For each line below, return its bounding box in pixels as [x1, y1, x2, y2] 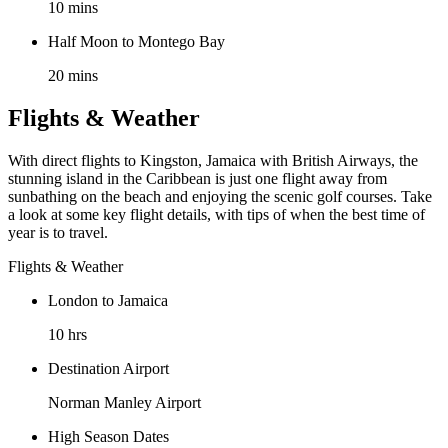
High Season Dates [48, 427, 169, 445]
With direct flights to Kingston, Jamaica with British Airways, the [8, 151, 418, 169]
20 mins [48, 67, 98, 85]
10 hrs [48, 325, 87, 343]
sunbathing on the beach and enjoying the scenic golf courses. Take [8, 187, 432, 205]
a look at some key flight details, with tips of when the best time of [8, 205, 425, 223]
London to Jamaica [48, 291, 168, 309]
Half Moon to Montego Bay [48, 33, 225, 51]
